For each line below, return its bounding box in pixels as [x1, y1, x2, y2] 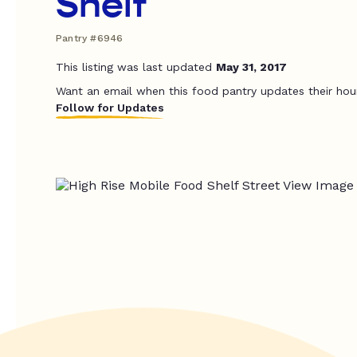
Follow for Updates [56, 101, 164, 114]
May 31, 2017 [216, 61, 287, 73]
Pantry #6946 [56, 33, 124, 44]
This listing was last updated [56, 61, 216, 73]
